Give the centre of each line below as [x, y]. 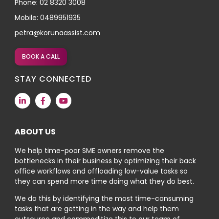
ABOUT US [35, 131]
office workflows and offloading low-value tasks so [101, 171]
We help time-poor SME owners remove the [89, 150]
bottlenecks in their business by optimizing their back [105, 161]
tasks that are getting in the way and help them [97, 209]
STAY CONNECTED [53, 79]
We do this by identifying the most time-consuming [104, 199]
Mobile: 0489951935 [48, 17]
